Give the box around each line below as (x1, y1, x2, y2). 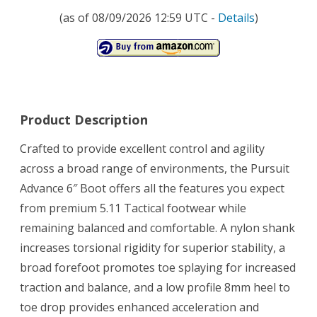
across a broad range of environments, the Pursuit (20, 161, 289, 177)
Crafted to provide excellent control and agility (20, 141, 265, 157)
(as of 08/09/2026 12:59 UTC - (59, 10, 218, 26)
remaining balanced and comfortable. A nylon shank (20, 220, 295, 236)
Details (217, 10, 255, 26)
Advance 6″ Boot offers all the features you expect (20, 180, 284, 197)
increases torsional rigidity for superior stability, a (20, 240, 285, 256)
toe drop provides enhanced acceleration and (20, 299, 259, 316)
